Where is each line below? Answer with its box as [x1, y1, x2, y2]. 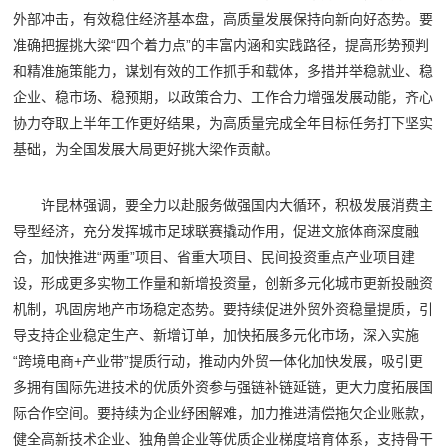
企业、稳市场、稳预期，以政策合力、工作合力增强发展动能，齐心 [13, 89, 434, 106]
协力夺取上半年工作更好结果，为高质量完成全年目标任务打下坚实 [13, 115, 434, 132]
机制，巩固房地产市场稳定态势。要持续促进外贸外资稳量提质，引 [13, 301, 434, 318]
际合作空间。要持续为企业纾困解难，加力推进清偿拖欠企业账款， [13, 405, 434, 422]
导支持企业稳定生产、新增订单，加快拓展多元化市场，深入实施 [13, 327, 420, 344]
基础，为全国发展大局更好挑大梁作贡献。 [13, 141, 280, 158]
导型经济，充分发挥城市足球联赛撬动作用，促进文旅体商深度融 [13, 223, 420, 240]
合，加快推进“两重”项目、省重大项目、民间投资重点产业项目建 [13, 249, 416, 266]
